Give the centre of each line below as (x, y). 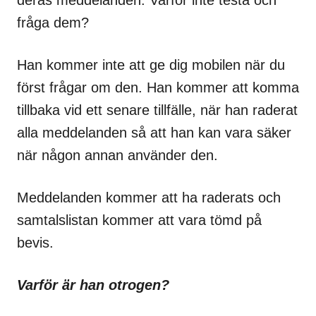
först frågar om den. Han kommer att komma (158, 87)
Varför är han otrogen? (93, 285)
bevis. (35, 242)
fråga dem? (53, 22)
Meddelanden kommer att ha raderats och (149, 197)
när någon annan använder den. (117, 155)
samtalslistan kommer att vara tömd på (139, 220)
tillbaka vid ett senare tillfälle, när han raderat (157, 110)
